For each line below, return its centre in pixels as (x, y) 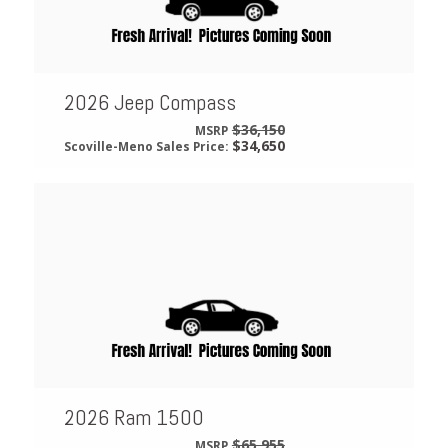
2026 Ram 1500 (133, 416)
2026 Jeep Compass (149, 101)
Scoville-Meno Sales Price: (145, 145)
